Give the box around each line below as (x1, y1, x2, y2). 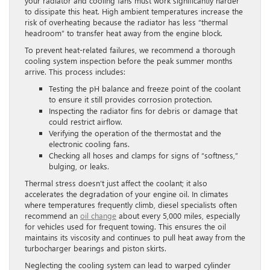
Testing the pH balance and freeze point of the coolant (49, 83, 240, 93)
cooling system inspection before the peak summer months (25, 55, 233, 66)
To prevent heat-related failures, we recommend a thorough (25, 44, 235, 55)
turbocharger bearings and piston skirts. (25, 242, 166, 253)
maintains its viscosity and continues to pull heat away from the (25, 231, 245, 242)
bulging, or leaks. (49, 160, 109, 171)
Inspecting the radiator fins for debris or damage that (49, 105, 237, 116)
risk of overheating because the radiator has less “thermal (25, 16, 228, 27)
